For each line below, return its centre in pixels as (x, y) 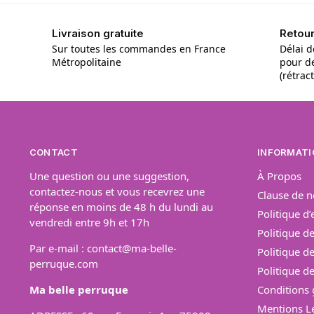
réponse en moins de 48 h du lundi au (121, 206)
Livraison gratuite (97, 33)
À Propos (279, 176)
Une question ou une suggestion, (109, 176)
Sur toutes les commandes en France (138, 49)
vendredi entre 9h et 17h (89, 222)
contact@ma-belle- (131, 248)
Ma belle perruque (78, 289)
